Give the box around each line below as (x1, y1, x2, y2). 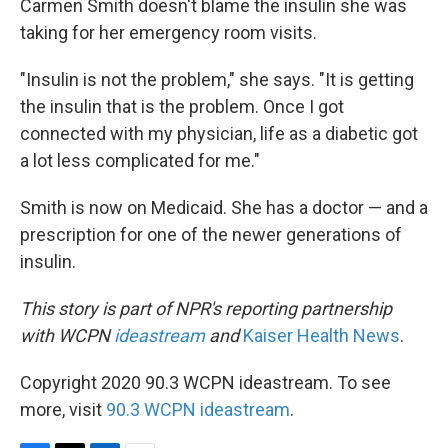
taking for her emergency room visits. (20, 22, 317, 43)
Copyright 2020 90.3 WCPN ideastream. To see (20, 372, 391, 393)
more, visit (20, 399, 106, 420)
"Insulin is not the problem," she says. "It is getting (20, 69, 414, 90)
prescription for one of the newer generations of (20, 224, 402, 245)
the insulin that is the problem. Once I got (20, 96, 344, 117)
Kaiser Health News (243, 325, 400, 346)
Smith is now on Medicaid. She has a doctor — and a (20, 197, 428, 218)
